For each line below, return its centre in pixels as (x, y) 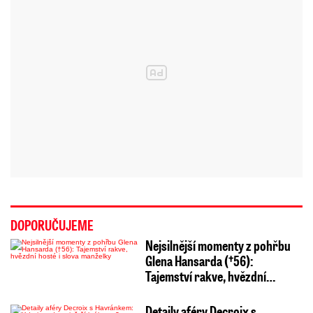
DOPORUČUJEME (52, 225)
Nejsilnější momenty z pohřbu (218, 245)
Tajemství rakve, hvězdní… (210, 276)
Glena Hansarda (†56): (199, 260)
